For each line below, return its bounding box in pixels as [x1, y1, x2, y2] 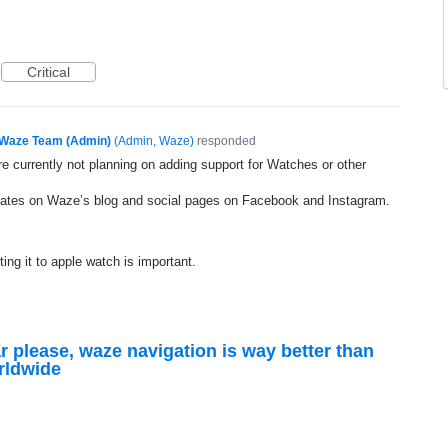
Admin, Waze [117, 134, 190, 148]
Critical [27, 64, 70, 80]
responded [193, 134, 256, 148]
